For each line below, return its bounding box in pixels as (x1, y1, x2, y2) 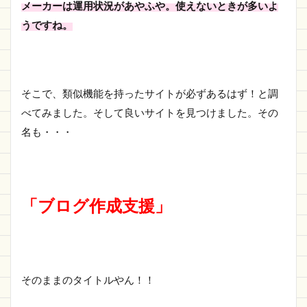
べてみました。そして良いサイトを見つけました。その (21, 106, 278, 119)
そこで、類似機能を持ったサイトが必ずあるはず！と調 (21, 87, 278, 99)
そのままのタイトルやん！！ (21, 273, 155, 286)
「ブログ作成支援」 (21, 195, 171, 215)
